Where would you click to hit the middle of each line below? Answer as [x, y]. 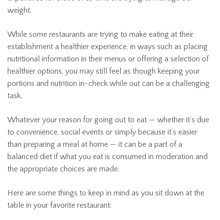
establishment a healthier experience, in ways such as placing [108, 47]
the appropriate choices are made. [63, 169]
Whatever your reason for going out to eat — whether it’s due [108, 120]
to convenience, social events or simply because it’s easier [102, 132]
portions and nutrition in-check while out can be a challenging [109, 83]
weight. [19, 10]
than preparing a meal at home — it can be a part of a [95, 144]
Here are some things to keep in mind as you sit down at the [106, 193]
